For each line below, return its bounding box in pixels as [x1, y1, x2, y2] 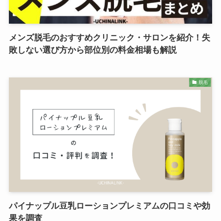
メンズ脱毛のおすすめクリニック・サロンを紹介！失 [8, 33, 210, 43]
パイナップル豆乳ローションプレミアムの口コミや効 [8, 201, 210, 211]
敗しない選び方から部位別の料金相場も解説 [8, 45, 177, 55]
